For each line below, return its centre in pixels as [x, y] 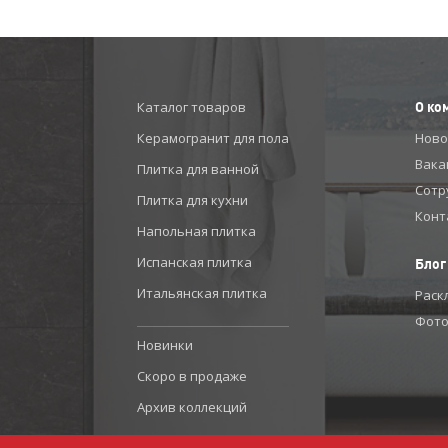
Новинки [165, 345]
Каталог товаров [191, 107]
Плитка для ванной [198, 169]
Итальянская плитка [202, 293]
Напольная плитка [196, 231]
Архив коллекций [192, 407]
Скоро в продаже [192, 376]
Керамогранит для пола [213, 138]
